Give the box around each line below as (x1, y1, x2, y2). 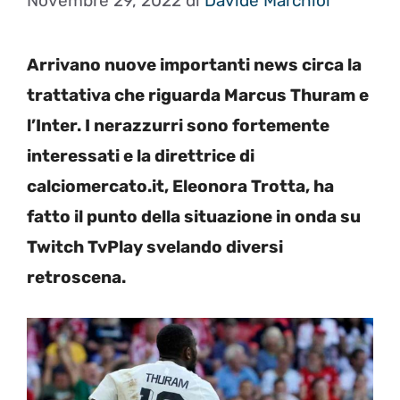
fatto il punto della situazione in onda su (27, 205, 361, 227)
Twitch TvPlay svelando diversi (27, 236, 283, 257)
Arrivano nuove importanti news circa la (27, 54, 362, 75)
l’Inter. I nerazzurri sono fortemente (27, 114, 329, 136)
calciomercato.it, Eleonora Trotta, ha (27, 175, 334, 196)
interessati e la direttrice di (27, 145, 254, 166)
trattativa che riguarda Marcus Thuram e (27, 84, 369, 105)
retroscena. (27, 266, 126, 287)
